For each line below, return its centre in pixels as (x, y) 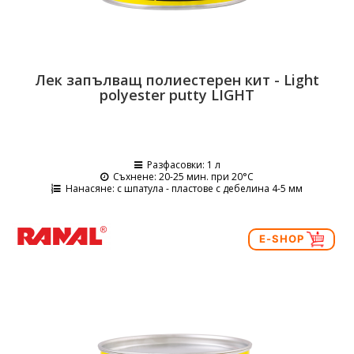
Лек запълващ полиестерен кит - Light (177, 80)
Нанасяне (89, 188)
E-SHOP (283, 238)
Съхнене (134, 177)
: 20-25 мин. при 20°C (204, 177)
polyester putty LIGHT (177, 95)
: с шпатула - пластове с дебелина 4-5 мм (207, 188)
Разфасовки (174, 165)
